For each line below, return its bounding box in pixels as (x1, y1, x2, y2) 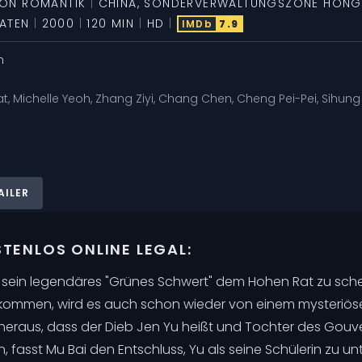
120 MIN (86, 15, 135, 32)
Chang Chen (158, 90, 232, 107)
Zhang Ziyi (95, 90, 154, 107)
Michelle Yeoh (13, 90, 90, 107)
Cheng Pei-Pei (237, 90, 317, 107)
